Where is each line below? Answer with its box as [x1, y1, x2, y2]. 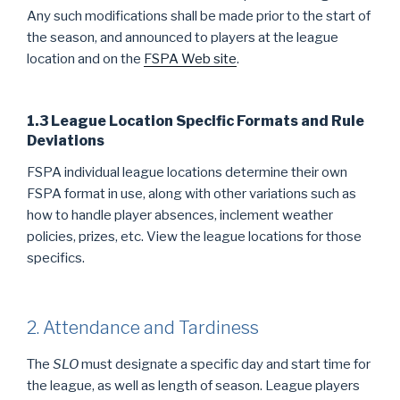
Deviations [27, 131, 104, 149]
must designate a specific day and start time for [79, 356, 371, 372]
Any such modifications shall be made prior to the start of [27, 8, 371, 24]
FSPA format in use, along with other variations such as [27, 185, 356, 202]
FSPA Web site [144, 51, 237, 67]
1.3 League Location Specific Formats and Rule [27, 112, 364, 129]
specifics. [27, 249, 85, 266]
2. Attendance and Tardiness [27, 317, 259, 338]
